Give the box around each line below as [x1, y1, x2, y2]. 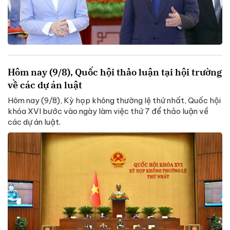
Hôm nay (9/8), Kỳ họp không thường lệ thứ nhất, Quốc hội [8, 95, 221, 106]
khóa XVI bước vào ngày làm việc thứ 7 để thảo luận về [8, 106, 208, 117]
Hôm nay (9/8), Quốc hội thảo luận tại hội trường [8, 66, 222, 79]
